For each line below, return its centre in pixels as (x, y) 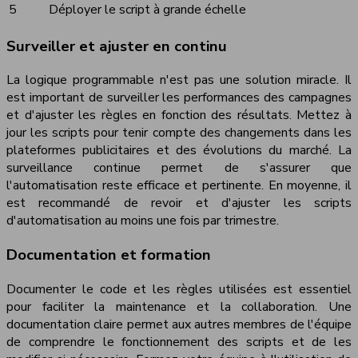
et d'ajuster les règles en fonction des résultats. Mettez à (179, 115)
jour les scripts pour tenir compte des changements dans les (179, 133)
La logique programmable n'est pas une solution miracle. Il (179, 80)
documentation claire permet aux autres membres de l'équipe (179, 324)
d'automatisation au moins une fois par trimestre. (143, 221)
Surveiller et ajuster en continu (117, 46)
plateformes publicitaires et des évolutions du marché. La (179, 151)
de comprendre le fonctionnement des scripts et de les (179, 342)
